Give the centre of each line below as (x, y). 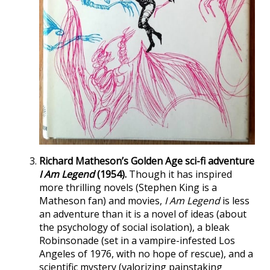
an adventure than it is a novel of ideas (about (143, 214)
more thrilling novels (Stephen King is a (128, 187)
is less (235, 200)
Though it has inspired (179, 174)
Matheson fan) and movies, (102, 200)
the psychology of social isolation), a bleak (134, 227)
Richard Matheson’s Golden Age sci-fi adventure (147, 161)
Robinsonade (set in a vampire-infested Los (137, 240)
